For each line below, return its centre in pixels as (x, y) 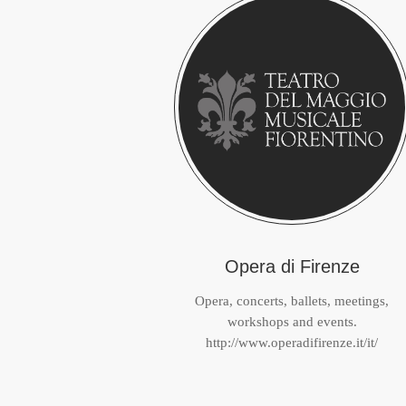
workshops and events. (292, 322)
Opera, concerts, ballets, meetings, (292, 301)
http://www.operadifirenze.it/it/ (292, 343)
